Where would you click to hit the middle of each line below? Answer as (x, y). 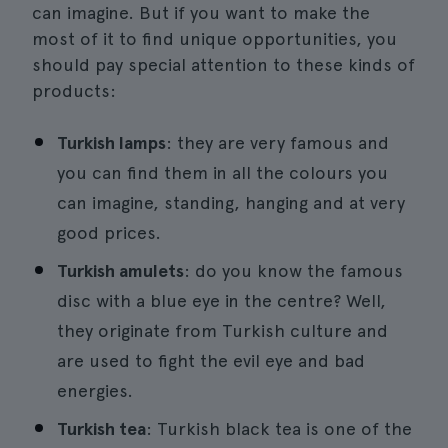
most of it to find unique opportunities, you (214, 38)
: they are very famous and (277, 142)
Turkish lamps (111, 142)
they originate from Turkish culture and (222, 330)
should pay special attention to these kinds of (223, 64)
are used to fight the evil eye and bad (211, 360)
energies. (95, 390)
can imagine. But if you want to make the (201, 12)
